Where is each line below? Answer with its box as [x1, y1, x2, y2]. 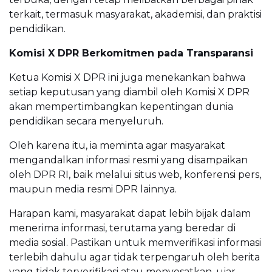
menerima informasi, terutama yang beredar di [9, 222, 236, 234]
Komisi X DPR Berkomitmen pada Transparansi [9, 47, 253, 59]
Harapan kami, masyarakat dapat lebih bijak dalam [9, 208, 251, 220]
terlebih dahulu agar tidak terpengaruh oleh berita [9, 251, 260, 263]
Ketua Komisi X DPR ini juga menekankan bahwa [9, 72, 245, 84]
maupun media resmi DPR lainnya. [9, 183, 177, 195]
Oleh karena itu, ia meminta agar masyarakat [9, 140, 225, 152]
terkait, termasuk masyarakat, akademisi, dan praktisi [9, 8, 262, 21]
